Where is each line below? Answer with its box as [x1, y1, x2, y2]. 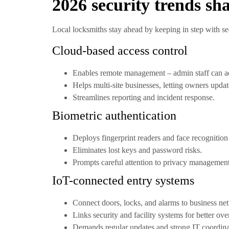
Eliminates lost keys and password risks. [73, 146, 202, 155]
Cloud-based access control [52, 44, 188, 58]
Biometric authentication [52, 109, 176, 123]
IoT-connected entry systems [52, 174, 194, 188]
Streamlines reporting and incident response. [73, 93, 215, 102]
